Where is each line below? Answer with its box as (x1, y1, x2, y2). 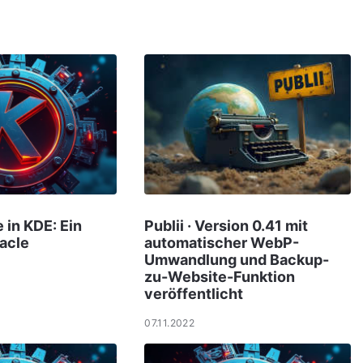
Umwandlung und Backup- (144, 250, 330, 268)
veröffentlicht (144, 284, 244, 302)
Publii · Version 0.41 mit (144, 216, 309, 234)
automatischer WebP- (144, 233, 300, 251)
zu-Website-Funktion (144, 267, 296, 285)
